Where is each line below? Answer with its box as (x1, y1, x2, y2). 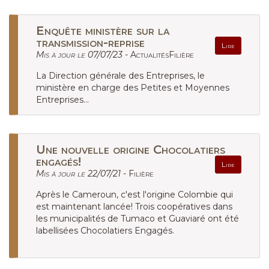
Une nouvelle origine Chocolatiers (36, 142, 225, 157)
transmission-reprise (36, 35, 145, 50)
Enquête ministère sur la (36, 23, 169, 38)
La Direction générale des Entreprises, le (36, 70, 205, 81)
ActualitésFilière (130, 49, 194, 60)
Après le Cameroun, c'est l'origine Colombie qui (36, 189, 233, 200)
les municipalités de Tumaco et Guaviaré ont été (36, 213, 239, 224)
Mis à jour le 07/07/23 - (36, 49, 130, 60)
